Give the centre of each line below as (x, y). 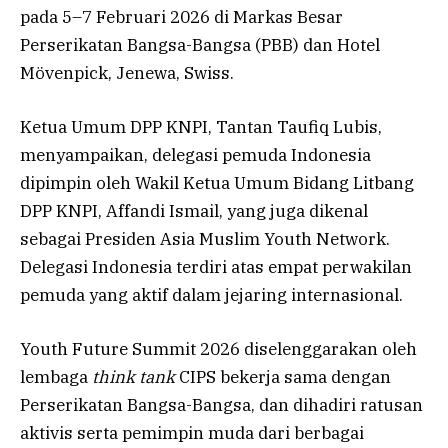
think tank (133, 377)
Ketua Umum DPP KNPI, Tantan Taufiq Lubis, (201, 127)
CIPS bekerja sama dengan (283, 377)
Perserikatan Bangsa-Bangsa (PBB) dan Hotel (200, 45)
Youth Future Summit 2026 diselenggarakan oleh (218, 349)
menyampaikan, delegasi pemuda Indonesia (195, 155)
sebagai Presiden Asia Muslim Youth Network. (205, 239)
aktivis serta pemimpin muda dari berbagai (192, 433)
